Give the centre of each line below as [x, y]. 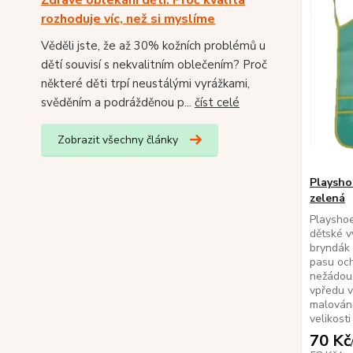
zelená [327, 198]
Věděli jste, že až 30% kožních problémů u [153, 46]
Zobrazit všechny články [118, 140]
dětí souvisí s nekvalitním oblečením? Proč [154, 65]
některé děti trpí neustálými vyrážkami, [145, 84]
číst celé [217, 102]
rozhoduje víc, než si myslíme [128, 19]
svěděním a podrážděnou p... [118, 102]
